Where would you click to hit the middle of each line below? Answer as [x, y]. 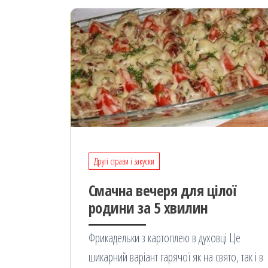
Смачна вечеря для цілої [162, 190]
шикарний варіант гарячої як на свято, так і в [176, 257]
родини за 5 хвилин [148, 207]
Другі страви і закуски [124, 161]
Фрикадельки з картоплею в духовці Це [165, 237]
